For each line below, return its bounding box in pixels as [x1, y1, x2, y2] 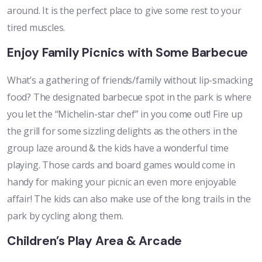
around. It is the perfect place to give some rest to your [7, 4, 242, 18]
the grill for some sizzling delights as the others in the [7, 125, 237, 138]
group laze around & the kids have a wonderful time [7, 142, 229, 155]
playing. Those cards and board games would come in [7, 158, 235, 172]
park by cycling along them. [7, 209, 123, 223]
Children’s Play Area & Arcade [7, 233, 182, 250]
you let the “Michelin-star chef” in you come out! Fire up [7, 108, 243, 121]
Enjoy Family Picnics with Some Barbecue [7, 44, 249, 61]
